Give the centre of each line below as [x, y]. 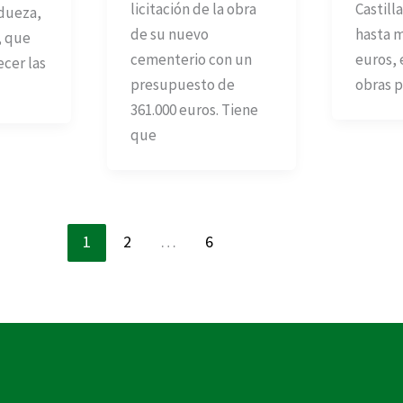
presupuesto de [182, 84]
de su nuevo [169, 34]
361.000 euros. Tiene [194, 109]
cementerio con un [191, 59]
